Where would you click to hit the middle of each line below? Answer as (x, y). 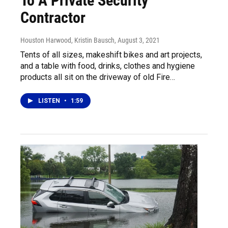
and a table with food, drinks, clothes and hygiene (108, 66)
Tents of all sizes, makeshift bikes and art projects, (111, 55)
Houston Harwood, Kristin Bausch (67, 40)
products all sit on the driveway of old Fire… (98, 77)
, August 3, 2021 (137, 40)
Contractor (53, 18)
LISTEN (50, 101)
